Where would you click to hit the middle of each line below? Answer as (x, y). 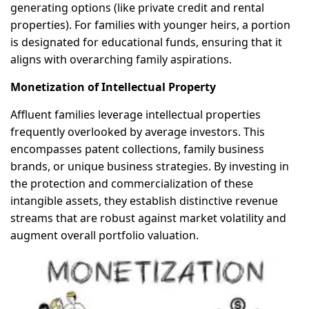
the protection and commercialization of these (132, 184)
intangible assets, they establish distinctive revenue (144, 201)
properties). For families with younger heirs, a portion (150, 25)
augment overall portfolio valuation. (104, 236)
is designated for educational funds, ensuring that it (146, 42)
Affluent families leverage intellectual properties (136, 115)
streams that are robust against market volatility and (148, 218)
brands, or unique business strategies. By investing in (150, 167)
